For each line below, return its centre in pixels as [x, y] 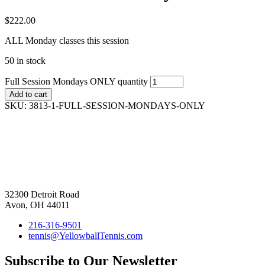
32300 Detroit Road [42, 194]
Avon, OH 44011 [37, 205]
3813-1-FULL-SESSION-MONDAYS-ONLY [117, 105]
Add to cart [28, 94]
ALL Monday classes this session [67, 40]
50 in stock [25, 60]
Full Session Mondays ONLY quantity [76, 81]
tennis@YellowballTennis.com [85, 235]
